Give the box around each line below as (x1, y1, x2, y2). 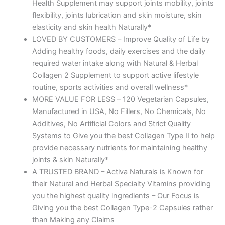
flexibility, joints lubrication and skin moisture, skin (32, 10, 202, 20)
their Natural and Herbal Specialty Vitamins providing (32, 179, 211, 188)
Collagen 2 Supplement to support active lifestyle (32, 70, 199, 80)
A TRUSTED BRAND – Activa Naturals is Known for (32, 167, 203, 176)
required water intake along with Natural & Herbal (32, 58, 198, 68)
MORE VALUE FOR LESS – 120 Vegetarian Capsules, (32, 94, 209, 104)
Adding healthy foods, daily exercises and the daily (32, 46, 205, 56)
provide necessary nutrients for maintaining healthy (32, 143, 207, 152)
